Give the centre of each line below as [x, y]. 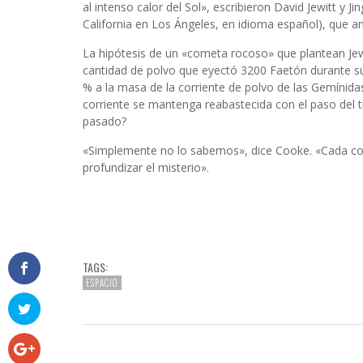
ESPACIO [102, 283]
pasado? [105, 122]
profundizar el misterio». [146, 168]
